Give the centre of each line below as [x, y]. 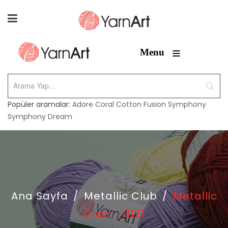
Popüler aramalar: [40, 104]
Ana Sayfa [39, 196]
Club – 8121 [114, 214]
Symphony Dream [40, 117]
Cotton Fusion [141, 104]
